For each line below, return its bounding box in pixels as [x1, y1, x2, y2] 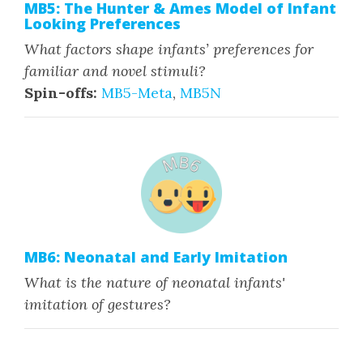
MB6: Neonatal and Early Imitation [24, 247, 288, 267]
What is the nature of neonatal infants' [24, 273, 285, 292]
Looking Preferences [24, 14, 181, 33]
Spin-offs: [24, 83, 97, 102]
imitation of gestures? [24, 295, 171, 314]
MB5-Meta [101, 83, 173, 102]
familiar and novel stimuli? [24, 62, 206, 80]
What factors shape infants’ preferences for [24, 40, 314, 58]
